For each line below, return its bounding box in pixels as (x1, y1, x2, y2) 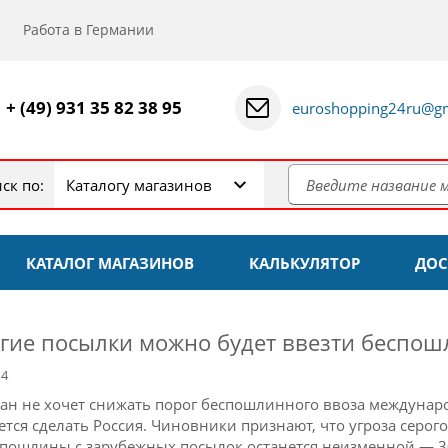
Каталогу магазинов (66, 174, 212, 195)
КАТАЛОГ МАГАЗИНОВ (25, 252, 194, 273)
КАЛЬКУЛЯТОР (248, 252, 360, 273)
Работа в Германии (23, 20, 154, 39)
